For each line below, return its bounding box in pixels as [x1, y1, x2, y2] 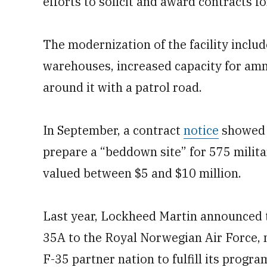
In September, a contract [43, 122, 184, 138]
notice [184, 122, 219, 138]
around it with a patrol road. [43, 79, 202, 95]
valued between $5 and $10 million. [43, 165, 241, 181]
